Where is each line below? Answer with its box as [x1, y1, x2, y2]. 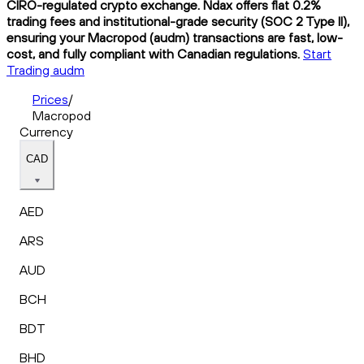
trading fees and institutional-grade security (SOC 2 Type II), [6, 12, 349, 29]
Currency [19, 123, 73, 140]
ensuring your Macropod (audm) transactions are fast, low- [6, 28, 343, 45]
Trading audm [6, 61, 84, 78]
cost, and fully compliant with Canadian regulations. [6, 45, 300, 62]
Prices [32, 90, 68, 107]
